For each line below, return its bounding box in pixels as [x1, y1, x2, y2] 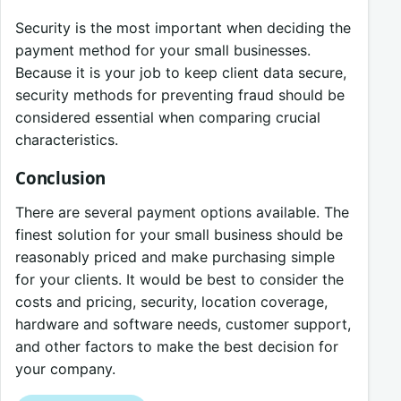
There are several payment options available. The [15, 203, 349, 222]
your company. [15, 360, 115, 379]
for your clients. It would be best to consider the [15, 270, 344, 289]
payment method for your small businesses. [15, 40, 311, 59]
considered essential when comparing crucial [15, 107, 320, 126]
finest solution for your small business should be [15, 226, 343, 244]
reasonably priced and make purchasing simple [15, 248, 335, 267]
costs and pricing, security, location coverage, [15, 293, 328, 311]
